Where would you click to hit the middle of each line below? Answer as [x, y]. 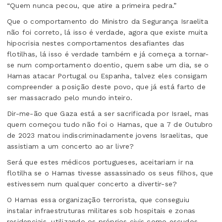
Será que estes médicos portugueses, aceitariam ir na [100, 162]
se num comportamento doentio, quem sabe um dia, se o [108, 65]
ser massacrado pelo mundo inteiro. [70, 98]
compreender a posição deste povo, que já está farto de [106, 87]
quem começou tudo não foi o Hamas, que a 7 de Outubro [110, 125]
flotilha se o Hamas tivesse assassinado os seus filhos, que [110, 173]
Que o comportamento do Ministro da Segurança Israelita [108, 22]
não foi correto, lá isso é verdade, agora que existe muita [107, 32]
